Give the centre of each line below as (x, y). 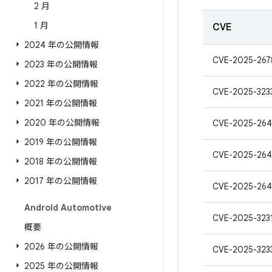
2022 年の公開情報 (61, 84)
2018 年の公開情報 (61, 161)
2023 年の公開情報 (61, 64)
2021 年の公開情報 (61, 103)
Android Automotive (68, 208)
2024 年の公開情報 (62, 45)
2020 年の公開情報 (62, 123)
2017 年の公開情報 (61, 181)
